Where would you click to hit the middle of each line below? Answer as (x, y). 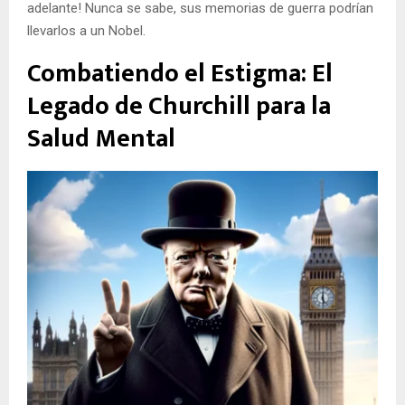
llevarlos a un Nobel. (86, 30)
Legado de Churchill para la (179, 106)
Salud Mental (101, 138)
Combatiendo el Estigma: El (180, 73)
